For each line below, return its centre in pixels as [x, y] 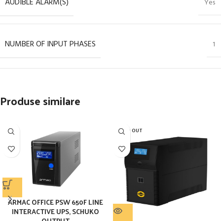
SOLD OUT [130, 131]
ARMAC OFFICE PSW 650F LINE [55, 202]
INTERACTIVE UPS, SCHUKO [55, 211]
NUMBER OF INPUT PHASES [50, 45]
